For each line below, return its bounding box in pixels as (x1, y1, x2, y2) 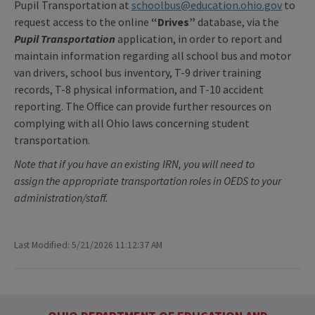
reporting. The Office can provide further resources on (14, 98, 271, 113)
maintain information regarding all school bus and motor (14, 48, 291, 63)
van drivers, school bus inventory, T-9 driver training (14, 65, 262, 79)
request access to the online (14, 14, 151, 29)
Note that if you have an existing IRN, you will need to (14, 156, 255, 171)
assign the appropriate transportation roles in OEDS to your (14, 173, 281, 188)
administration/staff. (14, 190, 110, 205)
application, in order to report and (115, 31, 282, 46)
